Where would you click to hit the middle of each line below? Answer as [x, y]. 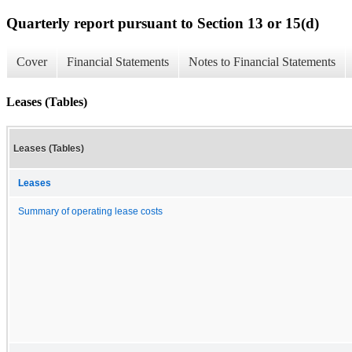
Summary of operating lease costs [90, 211]
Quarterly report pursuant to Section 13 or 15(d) [163, 23]
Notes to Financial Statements [262, 62]
